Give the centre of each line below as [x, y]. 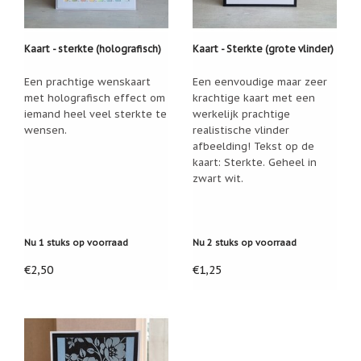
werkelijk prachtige [241, 114]
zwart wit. [218, 178]
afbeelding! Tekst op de [253, 146]
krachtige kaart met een [254, 98]
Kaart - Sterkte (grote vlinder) [263, 49]
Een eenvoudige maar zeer [260, 82]
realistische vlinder [241, 130]
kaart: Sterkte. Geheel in [255, 162]
